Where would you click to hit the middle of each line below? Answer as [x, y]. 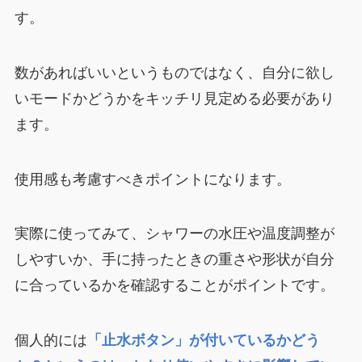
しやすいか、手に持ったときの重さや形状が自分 [174, 260]
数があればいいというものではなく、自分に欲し [174, 72]
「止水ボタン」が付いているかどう [203, 341]
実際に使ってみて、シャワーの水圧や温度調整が [174, 234]
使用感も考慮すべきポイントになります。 [152, 179]
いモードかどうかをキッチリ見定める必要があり [174, 98]
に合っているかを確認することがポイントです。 [174, 286]
